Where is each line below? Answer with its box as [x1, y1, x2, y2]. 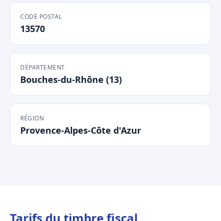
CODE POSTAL [20, 12, 62, 21]
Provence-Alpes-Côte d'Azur [20, 124, 141, 136]
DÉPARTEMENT [20, 63, 65, 72]
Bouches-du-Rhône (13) [20, 74, 122, 85]
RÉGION [20, 114, 44, 122]
